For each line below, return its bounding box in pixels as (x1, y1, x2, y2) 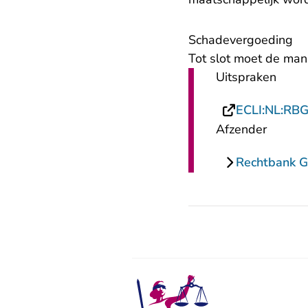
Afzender (216, 121, 267, 138)
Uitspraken (216, 69, 276, 86)
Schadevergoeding (188, 32, 293, 49)
